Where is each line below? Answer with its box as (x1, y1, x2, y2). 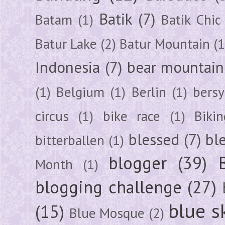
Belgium (56, 82, 105, 101)
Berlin (131, 82, 166, 101)
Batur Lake (35, 34, 97, 53)
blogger (108, 151, 167, 174)
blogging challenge (35, 175, 182, 198)
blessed (128, 129, 179, 150)
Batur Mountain (120, 34, 210, 53)
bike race (102, 106, 161, 125)
